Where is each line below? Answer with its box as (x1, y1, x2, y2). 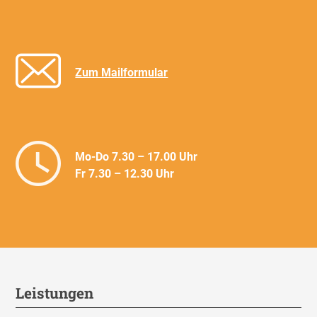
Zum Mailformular (75, 66, 168, 79)
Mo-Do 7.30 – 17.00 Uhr (75, 150, 198, 163)
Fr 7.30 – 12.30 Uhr (75, 167, 175, 180)
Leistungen (16, 283, 94, 303)
